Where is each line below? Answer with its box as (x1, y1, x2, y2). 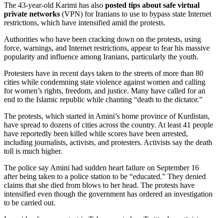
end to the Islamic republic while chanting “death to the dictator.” (4, 95, 202, 104)
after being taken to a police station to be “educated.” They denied (4, 172, 206, 181)
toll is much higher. (4, 146, 62, 155)
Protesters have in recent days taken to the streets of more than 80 (4, 69, 203, 77)
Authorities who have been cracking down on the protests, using (4, 35, 201, 43)
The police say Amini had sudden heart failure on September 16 (4, 163, 199, 172)
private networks (4, 9, 60, 18)
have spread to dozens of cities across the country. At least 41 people (4, 120, 213, 129)
